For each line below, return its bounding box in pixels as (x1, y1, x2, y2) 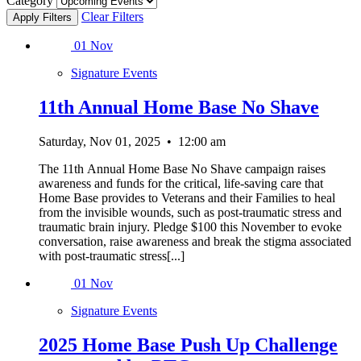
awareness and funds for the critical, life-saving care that (39, 176, 323, 190)
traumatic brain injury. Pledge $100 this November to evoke (39, 219, 342, 234)
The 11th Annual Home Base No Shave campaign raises (39, 161, 326, 176)
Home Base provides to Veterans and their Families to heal (39, 190, 335, 205)
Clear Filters (81, 10, 143, 24)
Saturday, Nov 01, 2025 (39, 134, 160, 148)
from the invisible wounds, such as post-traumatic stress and (39, 205, 342, 219)
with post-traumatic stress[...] (39, 248, 185, 263)
